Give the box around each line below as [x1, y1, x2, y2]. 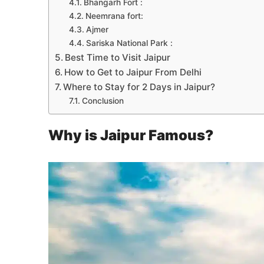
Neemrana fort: [85, 11, 143, 21]
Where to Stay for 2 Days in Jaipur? [63, 81, 216, 93]
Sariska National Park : [85, 38, 173, 48]
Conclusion [81, 96, 124, 106]
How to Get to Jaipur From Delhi [64, 67, 202, 78]
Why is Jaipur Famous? [48, 127, 213, 144]
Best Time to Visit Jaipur [65, 52, 171, 64]
